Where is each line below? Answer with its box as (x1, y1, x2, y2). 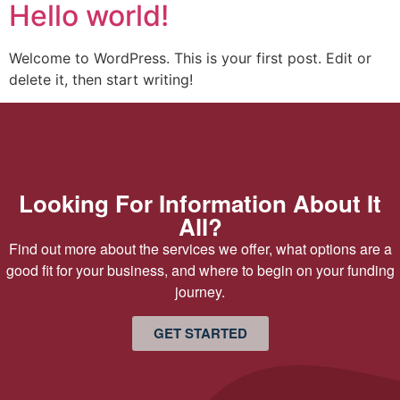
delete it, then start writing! (9, 70, 193, 88)
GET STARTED (153, 322, 247, 343)
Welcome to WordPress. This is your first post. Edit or (9, 48, 371, 67)
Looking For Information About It (19, 187, 381, 221)
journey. (175, 281, 225, 303)
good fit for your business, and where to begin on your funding (5, 260, 395, 281)
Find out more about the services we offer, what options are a (8, 238, 392, 260)
